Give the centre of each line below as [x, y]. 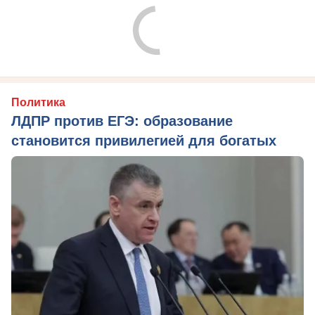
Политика [38, 103]
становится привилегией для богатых [144, 141]
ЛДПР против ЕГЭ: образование [122, 121]
